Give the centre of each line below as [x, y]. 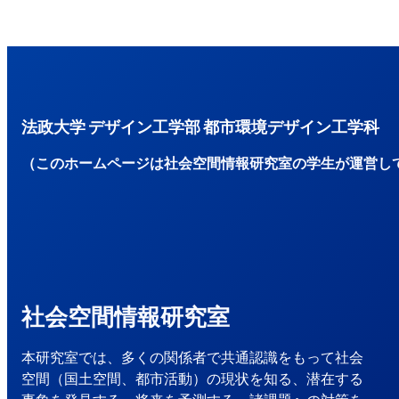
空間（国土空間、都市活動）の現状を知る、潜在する [192, 379]
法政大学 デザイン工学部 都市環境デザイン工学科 [200, 126]
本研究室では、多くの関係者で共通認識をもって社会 [192, 357]
